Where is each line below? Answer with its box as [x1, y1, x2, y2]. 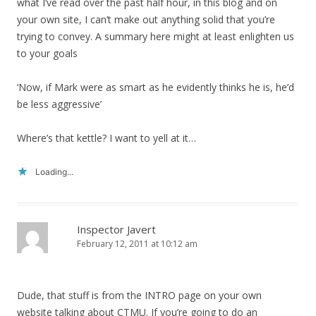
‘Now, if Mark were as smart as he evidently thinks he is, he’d [17, 80, 294, 95]
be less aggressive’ [17, 97, 102, 111]
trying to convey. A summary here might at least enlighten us [17, 30, 294, 44]
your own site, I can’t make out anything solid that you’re [17, 13, 275, 27]
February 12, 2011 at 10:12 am [77, 238, 197, 250]
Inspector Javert [77, 222, 156, 237]
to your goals [17, 47, 78, 61]
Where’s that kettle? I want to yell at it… [17, 131, 196, 145]
